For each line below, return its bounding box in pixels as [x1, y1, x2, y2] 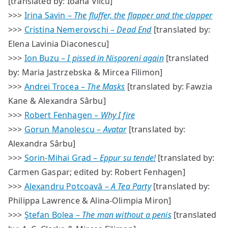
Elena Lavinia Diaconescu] [8, 38, 109, 49]
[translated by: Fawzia [125, 81, 213, 92]
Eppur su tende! [99, 152, 156, 163]
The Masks [87, 81, 125, 92]
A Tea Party [111, 181, 151, 192]
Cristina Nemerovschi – [24, 24, 117, 35]
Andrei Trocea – [24, 81, 88, 92]
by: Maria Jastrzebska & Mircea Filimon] [8, 67, 163, 78]
